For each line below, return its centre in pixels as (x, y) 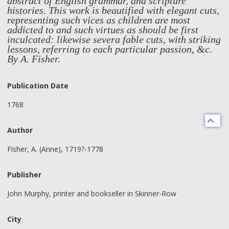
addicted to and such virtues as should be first (103, 30)
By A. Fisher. (34, 59)
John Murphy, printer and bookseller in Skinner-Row (92, 193)
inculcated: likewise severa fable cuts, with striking (114, 39)
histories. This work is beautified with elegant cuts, (113, 10)
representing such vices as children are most (99, 20)
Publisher (24, 175)
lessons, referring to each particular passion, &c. (110, 49)
